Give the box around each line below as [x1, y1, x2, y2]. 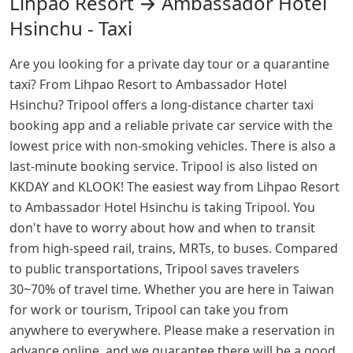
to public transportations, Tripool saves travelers [9, 260, 299, 278]
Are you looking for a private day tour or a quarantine [9, 55, 329, 73]
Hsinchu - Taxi [9, 15, 132, 42]
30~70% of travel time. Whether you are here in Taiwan [9, 281, 334, 299]
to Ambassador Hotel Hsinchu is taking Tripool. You [9, 199, 315, 217]
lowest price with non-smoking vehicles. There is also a [9, 137, 336, 155]
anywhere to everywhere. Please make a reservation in [9, 321, 335, 340]
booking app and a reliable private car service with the [9, 117, 333, 135]
